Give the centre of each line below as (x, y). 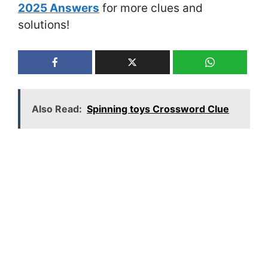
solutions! (44, 25)
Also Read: (57, 109)
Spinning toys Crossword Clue (158, 109)
